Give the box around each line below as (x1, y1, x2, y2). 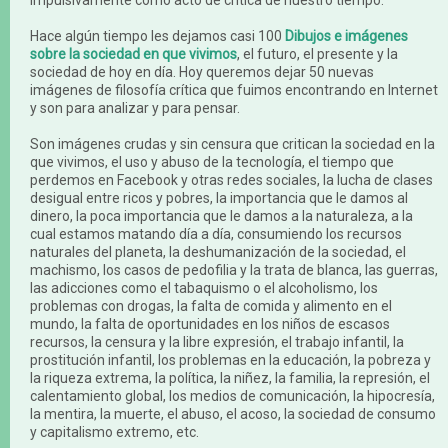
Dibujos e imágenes (285, 28, 408, 44)
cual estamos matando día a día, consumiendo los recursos (30, 226, 402, 242)
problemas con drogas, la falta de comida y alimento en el (30, 298, 392, 314)
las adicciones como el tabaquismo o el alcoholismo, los (30, 280, 378, 296)
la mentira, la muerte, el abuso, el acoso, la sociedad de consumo (30, 406, 436, 422)
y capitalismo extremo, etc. (30, 424, 199, 440)
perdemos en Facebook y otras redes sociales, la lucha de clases (30, 172, 433, 188)
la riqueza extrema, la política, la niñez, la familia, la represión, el (30, 370, 430, 386)
